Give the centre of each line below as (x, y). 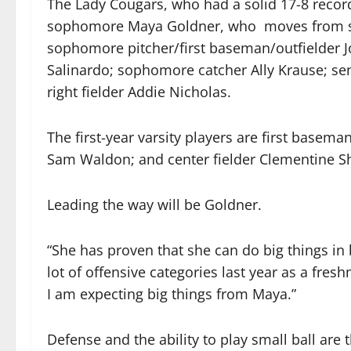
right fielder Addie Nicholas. (139, 92)
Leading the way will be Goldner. (154, 204)
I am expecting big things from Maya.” (172, 294)
